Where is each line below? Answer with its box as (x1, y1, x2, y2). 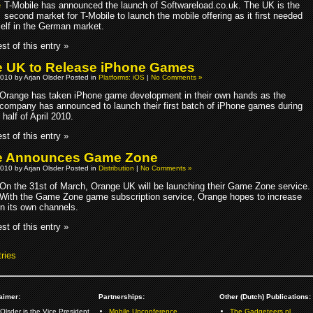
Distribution (99, 164, 134, 172)
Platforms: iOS (99, 73, 145, 82)
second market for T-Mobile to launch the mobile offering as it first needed (4, 10, 303, 21)
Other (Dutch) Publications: (219, 293, 311, 300)
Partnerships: (98, 293, 145, 300)
